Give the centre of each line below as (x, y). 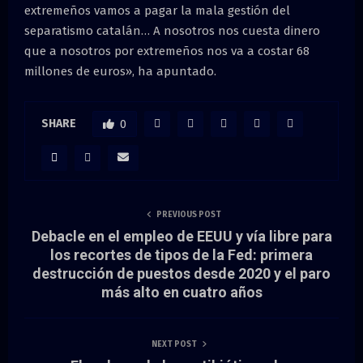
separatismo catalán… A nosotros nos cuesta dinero (172, 30)
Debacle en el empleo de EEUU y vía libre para (181, 236)
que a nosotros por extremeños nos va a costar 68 (167, 51)
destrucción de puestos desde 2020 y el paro (181, 273)
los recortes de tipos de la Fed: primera (181, 254)
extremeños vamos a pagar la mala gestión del (157, 10)
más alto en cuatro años (181, 292)
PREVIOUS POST (189, 214)
